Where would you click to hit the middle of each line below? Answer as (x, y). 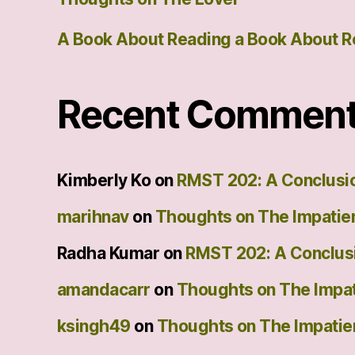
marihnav (93, 216)
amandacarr (104, 289)
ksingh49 (94, 326)
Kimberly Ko (104, 180)
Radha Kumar (109, 253)
